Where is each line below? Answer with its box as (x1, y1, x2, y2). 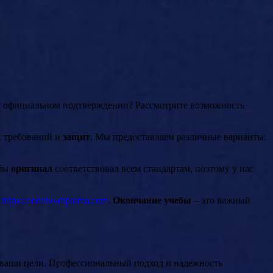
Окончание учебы (113, 194, 191, 205)
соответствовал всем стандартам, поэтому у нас (52, 163, 253, 174)
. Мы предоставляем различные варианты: (90, 131, 266, 142)
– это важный (191, 194, 250, 205)
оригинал (11, 163, 52, 174)
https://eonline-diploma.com (1, 194, 108, 205)
